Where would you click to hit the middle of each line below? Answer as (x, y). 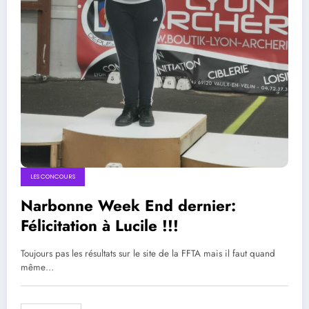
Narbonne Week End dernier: (128, 206)
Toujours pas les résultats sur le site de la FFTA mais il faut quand (148, 254)
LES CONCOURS (53, 177)
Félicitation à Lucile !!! (100, 226)
